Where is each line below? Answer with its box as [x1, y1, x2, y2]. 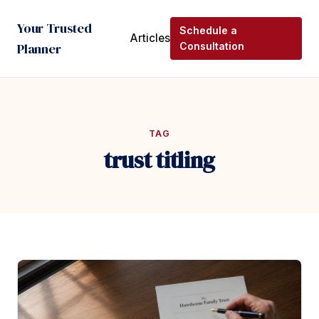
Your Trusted [17, 19, 92, 37]
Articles [130, 31, 170, 45]
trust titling [104, 145, 215, 176]
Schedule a [179, 24, 238, 36]
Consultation [179, 40, 245, 52]
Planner [17, 40, 61, 58]
